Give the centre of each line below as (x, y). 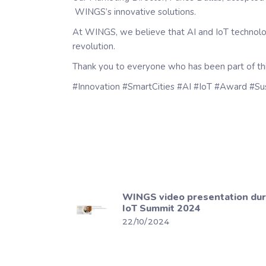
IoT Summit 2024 (161, 208)
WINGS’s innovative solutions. (134, 12)
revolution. (94, 46)
